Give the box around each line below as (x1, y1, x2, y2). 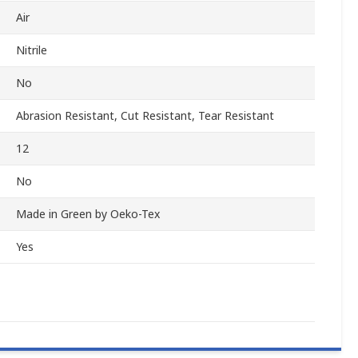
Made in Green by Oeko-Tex (16, 206, 160, 222)
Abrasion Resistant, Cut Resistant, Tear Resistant (16, 108, 274, 124)
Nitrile (16, 42, 47, 58)
